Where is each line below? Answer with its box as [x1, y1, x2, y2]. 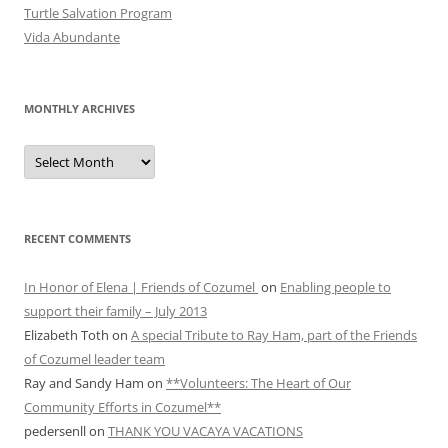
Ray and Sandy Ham [24, 374, 144, 393]
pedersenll [24, 422, 86, 441]
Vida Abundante [24, 28, 120, 47]
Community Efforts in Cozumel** [24, 398, 221, 417]
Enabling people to [280, 278, 391, 297]
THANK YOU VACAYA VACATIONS [108, 422, 303, 441]
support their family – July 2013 [24, 302, 207, 321]
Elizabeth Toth [24, 326, 109, 345]
